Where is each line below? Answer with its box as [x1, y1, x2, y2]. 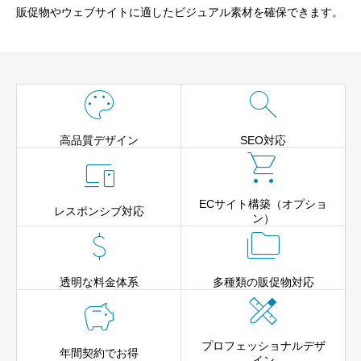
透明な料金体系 [59, 276, 139, 288]
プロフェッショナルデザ [201, 339, 326, 352]
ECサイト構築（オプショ [199, 197, 327, 210]
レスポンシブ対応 [53, 205, 144, 218]
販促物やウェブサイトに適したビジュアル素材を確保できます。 [16, 6, 343, 19]
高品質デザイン [59, 134, 139, 147]
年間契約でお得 [59, 346, 139, 359]
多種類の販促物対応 [212, 276, 314, 288]
